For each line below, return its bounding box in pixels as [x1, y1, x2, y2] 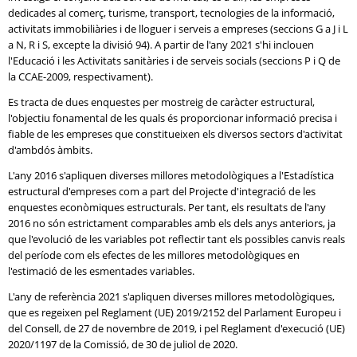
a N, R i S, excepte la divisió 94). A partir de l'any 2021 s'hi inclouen [8, 37, 314, 52]
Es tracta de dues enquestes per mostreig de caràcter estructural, [8, 95, 315, 109]
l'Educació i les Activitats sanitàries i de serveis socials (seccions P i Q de [8, 53, 340, 68]
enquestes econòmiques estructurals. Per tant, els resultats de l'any [8, 200, 326, 214]
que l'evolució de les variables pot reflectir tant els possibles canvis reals [8, 232, 345, 246]
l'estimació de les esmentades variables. [8, 264, 194, 278]
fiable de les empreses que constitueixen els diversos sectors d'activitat [8, 127, 343, 141]
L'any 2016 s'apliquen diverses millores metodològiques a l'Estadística [8, 168, 334, 182]
